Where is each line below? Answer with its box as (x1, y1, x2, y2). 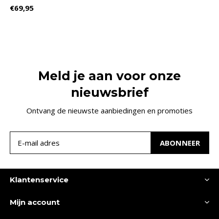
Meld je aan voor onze (38, 68, 181, 83)
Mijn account (10, 197, 60, 207)
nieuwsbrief (70, 85, 149, 100)
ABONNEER (159, 137, 200, 148)
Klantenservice (10, 175, 68, 184)
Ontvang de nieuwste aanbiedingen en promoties (26, 105, 193, 115)
